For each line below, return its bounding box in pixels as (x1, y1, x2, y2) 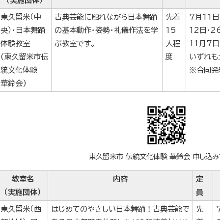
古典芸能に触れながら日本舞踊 (55, 13, 157, 21)
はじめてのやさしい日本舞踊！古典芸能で (51, 205, 190, 213)
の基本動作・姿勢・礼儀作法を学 (55, 27, 158, 34)
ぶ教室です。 (55, 40, 95, 48)
